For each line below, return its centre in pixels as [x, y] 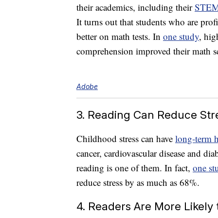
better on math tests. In [120, 36]
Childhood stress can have [126, 139]
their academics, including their [136, 7]
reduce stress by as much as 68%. [138, 182]
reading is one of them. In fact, [135, 168]
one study [181, 36]
